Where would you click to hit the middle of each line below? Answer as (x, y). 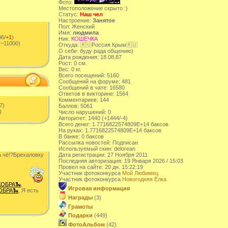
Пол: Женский (77, 26)
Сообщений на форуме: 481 (95, 81)
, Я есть (28, 190)
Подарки (80, 215)
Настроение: (76, 20)
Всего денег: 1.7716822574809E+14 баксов (113, 124)
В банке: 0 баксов (81, 136)
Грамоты (80, 207)
